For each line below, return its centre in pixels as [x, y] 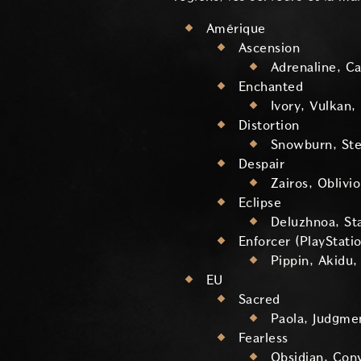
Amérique [236, 28]
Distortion [269, 125]
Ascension [270, 48]
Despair [262, 164]
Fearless [263, 338]
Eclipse [260, 202]
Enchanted [271, 86]
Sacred [259, 299]
